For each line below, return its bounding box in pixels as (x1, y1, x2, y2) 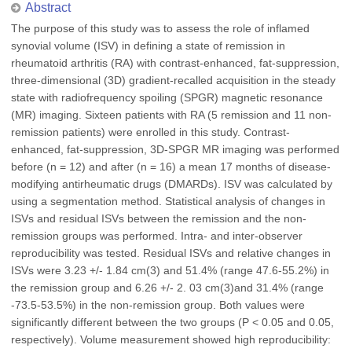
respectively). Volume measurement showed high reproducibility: (11, 333, 331, 346)
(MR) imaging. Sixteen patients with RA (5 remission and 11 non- (11, 108, 332, 121)
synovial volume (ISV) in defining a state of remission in (11, 39, 285, 52)
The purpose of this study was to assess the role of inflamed (11, 22, 310, 35)
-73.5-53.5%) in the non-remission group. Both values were (11, 299, 305, 311)
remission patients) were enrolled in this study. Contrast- (11, 126, 290, 138)
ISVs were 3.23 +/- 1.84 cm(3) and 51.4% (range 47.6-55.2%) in (11, 264, 329, 277)
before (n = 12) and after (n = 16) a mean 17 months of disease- (11, 160, 331, 173)
